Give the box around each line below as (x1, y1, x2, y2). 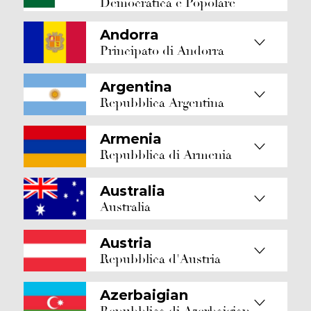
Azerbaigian (100, 286, 188, 303)
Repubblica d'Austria (100, 251, 221, 267)
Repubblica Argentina (100, 94, 224, 111)
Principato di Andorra (100, 42, 224, 59)
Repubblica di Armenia (100, 146, 232, 163)
